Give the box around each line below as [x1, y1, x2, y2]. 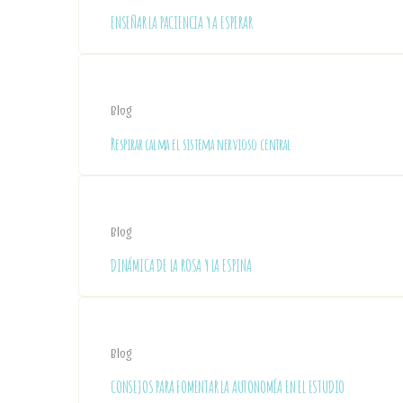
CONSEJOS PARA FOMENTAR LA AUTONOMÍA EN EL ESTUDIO [111, 377, 345, 397]
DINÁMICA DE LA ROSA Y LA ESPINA [111, 255, 252, 275]
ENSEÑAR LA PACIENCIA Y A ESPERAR [111, 13, 253, 32]
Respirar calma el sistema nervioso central [111, 134, 291, 154]
